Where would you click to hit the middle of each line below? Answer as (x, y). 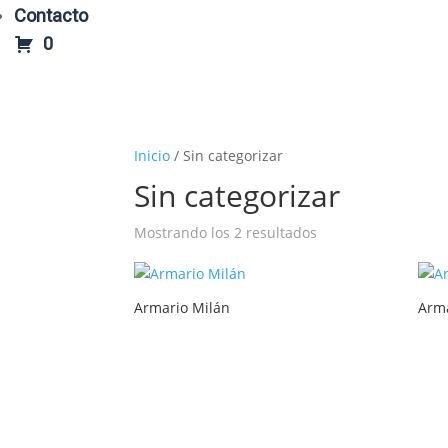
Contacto (51, 15)
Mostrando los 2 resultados (226, 233)
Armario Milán (182, 308)
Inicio (152, 156)
